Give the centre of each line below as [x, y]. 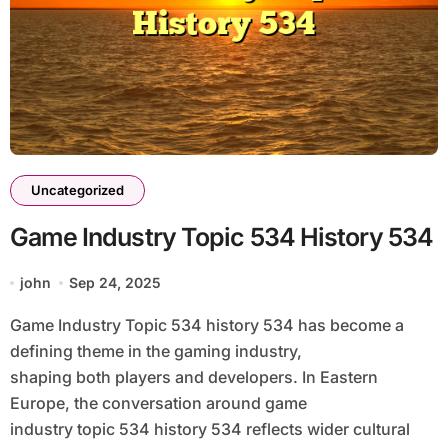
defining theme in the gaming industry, [155, 351]
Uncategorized [77, 190]
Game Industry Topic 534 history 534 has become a [15, 325]
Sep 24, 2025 [115, 283]
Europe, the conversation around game [158, 403]
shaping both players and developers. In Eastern [193, 377]
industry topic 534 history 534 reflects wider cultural [209, 429]
